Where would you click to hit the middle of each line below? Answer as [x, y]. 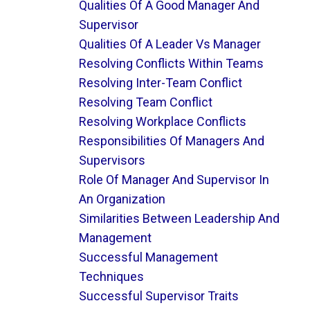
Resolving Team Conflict [145, 102]
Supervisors [112, 160]
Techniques [111, 276]
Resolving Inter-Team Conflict [160, 83]
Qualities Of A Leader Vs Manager [170, 44]
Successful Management [148, 257]
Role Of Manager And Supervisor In [174, 180]
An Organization [122, 199]
